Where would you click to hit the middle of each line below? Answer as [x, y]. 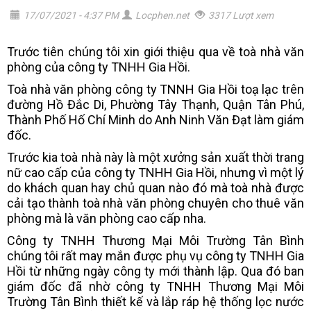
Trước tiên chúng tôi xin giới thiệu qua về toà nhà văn [155, 52]
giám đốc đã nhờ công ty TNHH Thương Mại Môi [155, 286]
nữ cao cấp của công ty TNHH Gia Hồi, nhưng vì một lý [155, 173]
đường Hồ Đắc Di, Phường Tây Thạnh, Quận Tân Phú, [155, 104]
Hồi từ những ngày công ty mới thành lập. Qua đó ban [155, 271]
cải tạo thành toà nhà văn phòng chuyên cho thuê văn [155, 203]
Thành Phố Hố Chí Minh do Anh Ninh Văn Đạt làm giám [155, 120]
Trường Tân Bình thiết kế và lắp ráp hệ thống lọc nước [155, 302]
